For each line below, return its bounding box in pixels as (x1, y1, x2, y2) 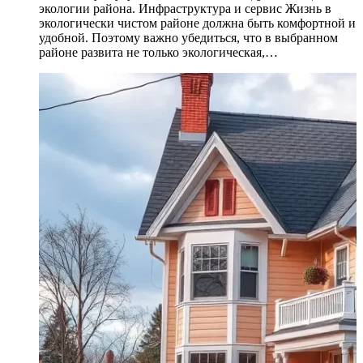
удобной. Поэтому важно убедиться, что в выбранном (39, 30, 338, 45)
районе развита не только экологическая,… (39, 45, 278, 59)
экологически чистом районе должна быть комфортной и (39, 15, 356, 30)
